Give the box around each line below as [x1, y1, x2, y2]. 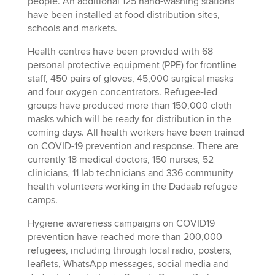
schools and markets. [27, 22, 117, 35]
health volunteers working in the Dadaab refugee [27, 180, 238, 193]
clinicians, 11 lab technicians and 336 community [27, 167, 233, 180]
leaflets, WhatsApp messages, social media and [27, 258, 229, 271]
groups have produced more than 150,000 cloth [27, 99, 232, 112]
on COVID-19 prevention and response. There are [27, 140, 238, 153]
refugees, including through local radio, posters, [27, 244, 232, 257]
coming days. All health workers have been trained [27, 126, 244, 139]
